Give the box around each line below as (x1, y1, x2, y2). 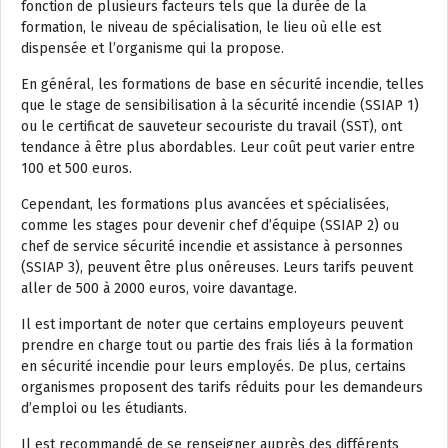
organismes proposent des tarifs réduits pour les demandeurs (21, 378, 423, 396)
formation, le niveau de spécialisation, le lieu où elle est (21, 18, 381, 36)
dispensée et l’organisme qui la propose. (21, 39, 284, 57)
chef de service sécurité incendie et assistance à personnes (21, 237, 403, 255)
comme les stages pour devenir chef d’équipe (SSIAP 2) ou (21, 216, 399, 234)
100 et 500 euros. (21, 159, 132, 177)
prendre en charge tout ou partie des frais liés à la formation (21, 336, 413, 354)
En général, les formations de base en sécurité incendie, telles (21, 75, 424, 93)
